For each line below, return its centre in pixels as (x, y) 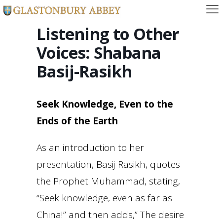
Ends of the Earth (77, 121)
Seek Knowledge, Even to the (105, 104)
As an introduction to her (90, 147)
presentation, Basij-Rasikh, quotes (108, 164)
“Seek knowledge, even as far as (104, 198)
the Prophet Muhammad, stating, (108, 181)
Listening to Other (108, 34)
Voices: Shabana (99, 53)
